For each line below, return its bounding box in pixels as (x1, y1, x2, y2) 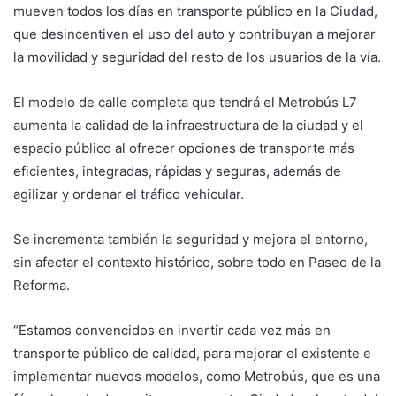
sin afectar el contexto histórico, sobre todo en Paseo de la (13, 253, 381, 270)
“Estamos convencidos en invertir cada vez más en (13, 321, 331, 339)
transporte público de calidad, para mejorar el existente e (13, 344, 371, 362)
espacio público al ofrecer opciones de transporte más (13, 139, 354, 156)
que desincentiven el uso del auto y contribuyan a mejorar (13, 25, 376, 42)
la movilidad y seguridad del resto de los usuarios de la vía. (13, 48, 381, 65)
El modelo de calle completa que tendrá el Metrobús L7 (13, 93, 357, 110)
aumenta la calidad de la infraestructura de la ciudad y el (13, 116, 363, 133)
